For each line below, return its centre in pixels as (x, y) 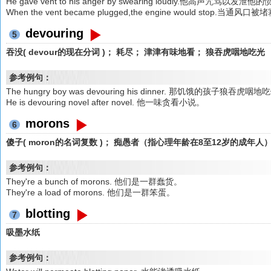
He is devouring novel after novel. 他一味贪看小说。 (106, 102)
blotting (48, 214)
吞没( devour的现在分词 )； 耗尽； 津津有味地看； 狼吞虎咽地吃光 (136, 52)
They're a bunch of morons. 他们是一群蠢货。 (94, 181)
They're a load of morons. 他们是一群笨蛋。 (91, 192)
